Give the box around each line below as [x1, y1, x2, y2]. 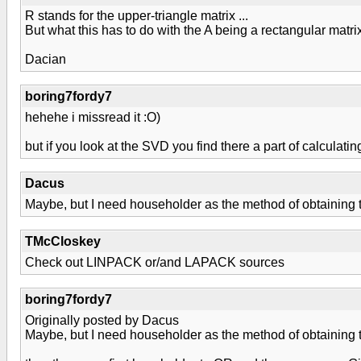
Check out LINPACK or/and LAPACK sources [25, 255, 284, 269]
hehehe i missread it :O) [25, 110, 160, 124]
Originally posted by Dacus [25, 313, 179, 327]
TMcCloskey [25, 234, 101, 248]
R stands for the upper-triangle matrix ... [25, 9, 248, 23]
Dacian [25, 52, 66, 66]
